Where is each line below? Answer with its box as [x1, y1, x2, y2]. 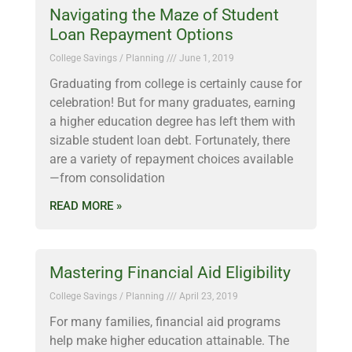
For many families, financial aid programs [49, 314, 280, 329]
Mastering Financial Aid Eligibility [49, 263, 291, 282]
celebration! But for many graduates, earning [49, 95, 295, 110]
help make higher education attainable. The [49, 333, 289, 348]
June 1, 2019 [177, 53, 234, 64]
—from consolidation [49, 170, 165, 185]
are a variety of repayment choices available [49, 152, 293, 167]
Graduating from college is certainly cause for [49, 76, 302, 91]
